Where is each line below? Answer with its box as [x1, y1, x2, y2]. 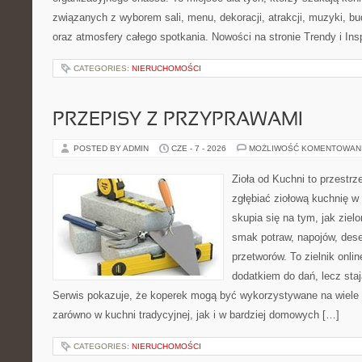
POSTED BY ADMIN [74, 144, 151, 153]
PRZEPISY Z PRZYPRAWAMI [53, 112, 303, 129]
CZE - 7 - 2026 [171, 144, 226, 153]
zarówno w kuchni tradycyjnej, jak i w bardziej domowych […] [53, 309, 339, 321]
